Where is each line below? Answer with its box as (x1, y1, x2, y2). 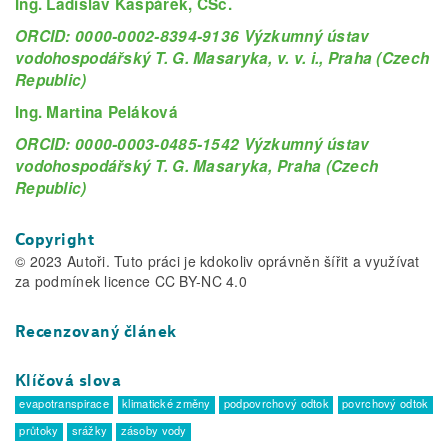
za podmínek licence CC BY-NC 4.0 (15, 271, 247, 292)
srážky (71, 422, 108, 439)
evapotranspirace (19, 395, 109, 412)
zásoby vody (120, 422, 187, 439)
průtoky (19, 422, 59, 439)
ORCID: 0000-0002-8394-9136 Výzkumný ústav (15, 24, 370, 47)
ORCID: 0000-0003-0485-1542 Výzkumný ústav (15, 132, 370, 155)
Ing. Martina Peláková (15, 100, 178, 123)
